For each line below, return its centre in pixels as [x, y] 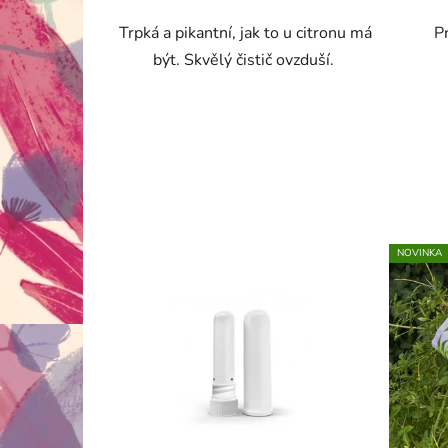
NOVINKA [419, 252]
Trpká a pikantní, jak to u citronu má [245, 32]
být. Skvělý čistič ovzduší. [245, 59]
